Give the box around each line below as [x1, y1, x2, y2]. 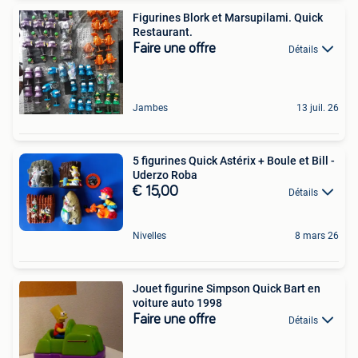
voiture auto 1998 [133, 296, 222, 309]
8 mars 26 [295, 229, 339, 241]
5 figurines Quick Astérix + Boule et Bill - [133, 153, 335, 167]
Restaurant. [133, 25, 193, 38]
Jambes [133, 101, 168, 113]
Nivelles [133, 229, 166, 241]
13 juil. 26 [296, 101, 339, 113]
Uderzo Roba [133, 168, 197, 181]
